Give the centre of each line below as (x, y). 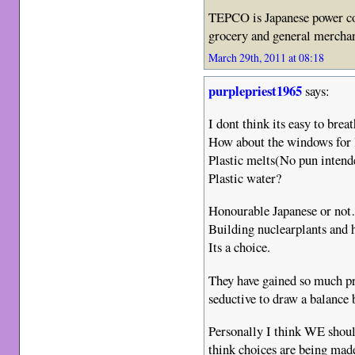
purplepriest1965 (256, 91)
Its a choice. (240, 247)
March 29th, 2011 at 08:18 (267, 58)
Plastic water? (245, 177)
